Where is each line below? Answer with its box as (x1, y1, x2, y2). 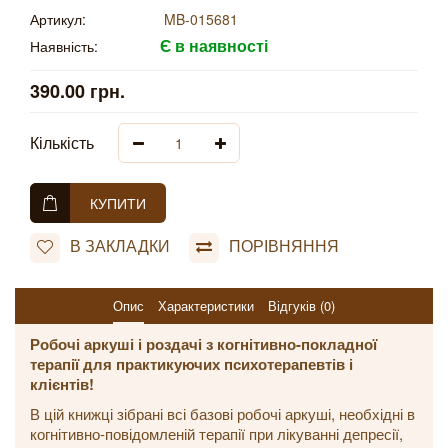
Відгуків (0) (268, 296, 335, 315)
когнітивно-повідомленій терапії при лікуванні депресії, (30, 423, 403, 444)
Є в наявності (160, 34, 268, 57)
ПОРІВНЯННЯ (229, 234, 339, 258)
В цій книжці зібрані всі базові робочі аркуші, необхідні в (30, 403, 415, 424)
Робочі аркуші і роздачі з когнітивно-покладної (30, 333, 377, 355)
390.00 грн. (30, 78, 125, 104)
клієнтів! (30, 373, 94, 395)
